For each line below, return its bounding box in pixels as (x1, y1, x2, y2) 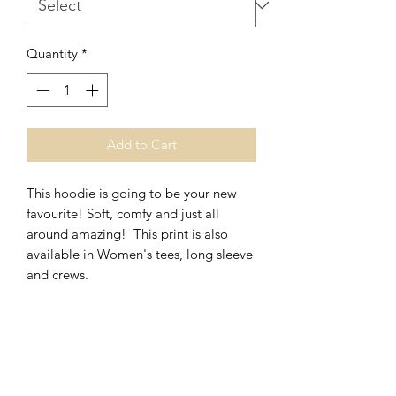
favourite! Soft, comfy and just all (27, 205, 219, 223)
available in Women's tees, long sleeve (27, 246, 253, 263)
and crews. (27, 266, 92, 284)
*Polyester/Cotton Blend (27, 327, 171, 345)
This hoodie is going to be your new (27, 185, 237, 202)
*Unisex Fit (27, 307, 89, 324)
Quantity (27, 44, 78, 62)
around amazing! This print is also (27, 225, 228, 243)
